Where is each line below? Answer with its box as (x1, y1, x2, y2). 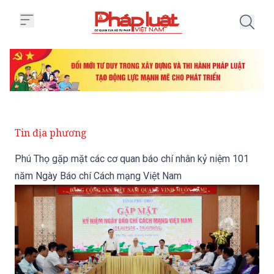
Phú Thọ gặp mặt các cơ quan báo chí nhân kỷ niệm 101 (15, 153, 249, 165)
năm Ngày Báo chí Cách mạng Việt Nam (15, 170, 182, 182)
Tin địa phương (15, 126, 87, 140)
